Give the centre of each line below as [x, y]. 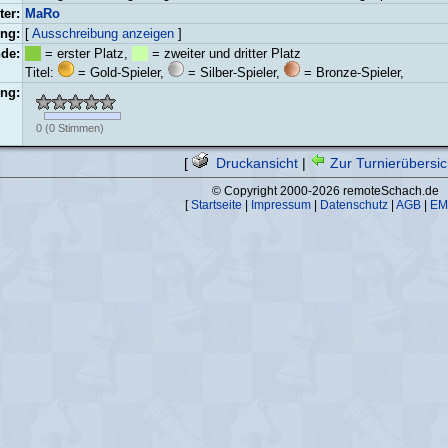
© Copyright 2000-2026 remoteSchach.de [325, 191]
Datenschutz [353, 205]
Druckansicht [255, 163]
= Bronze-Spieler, [351, 72]
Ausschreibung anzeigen [102, 33]
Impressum [280, 205]
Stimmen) [79, 128]
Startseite [216, 205]
